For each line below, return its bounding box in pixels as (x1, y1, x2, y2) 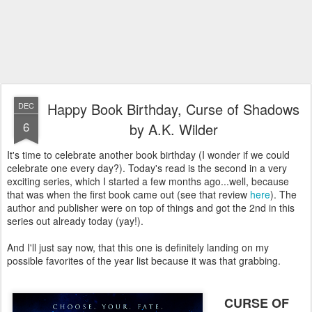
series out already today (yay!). (7, 214, 146, 228)
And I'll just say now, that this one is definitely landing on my (7, 240, 269, 254)
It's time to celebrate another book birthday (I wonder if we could (7, 148, 290, 162)
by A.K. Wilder (129, 119, 218, 139)
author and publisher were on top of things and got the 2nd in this (7, 201, 295, 214)
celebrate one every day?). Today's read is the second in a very (7, 161, 287, 175)
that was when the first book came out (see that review (7, 187, 250, 201)
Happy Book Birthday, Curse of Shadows (47, 99, 299, 119)
